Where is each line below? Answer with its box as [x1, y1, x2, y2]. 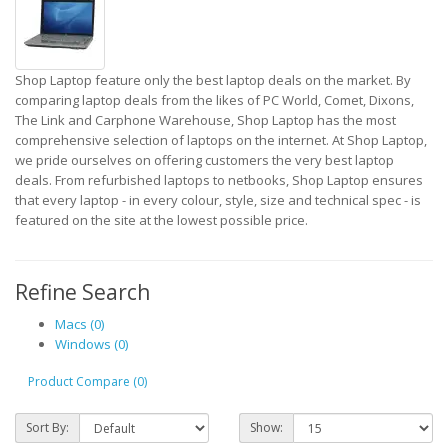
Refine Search [15, 278, 150, 306]
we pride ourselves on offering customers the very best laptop [15, 151, 394, 169]
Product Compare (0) [28, 372, 147, 390]
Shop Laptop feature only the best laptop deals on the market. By [15, 71, 411, 89]
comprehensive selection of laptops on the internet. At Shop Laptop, [15, 131, 427, 149]
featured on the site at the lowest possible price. [15, 211, 308, 229]
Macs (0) [55, 315, 104, 333]
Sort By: [26, 419, 69, 436]
